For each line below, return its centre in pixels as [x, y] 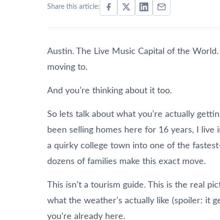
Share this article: [73, 7]
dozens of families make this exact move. [126, 161]
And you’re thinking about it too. [110, 91]
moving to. [67, 67]
